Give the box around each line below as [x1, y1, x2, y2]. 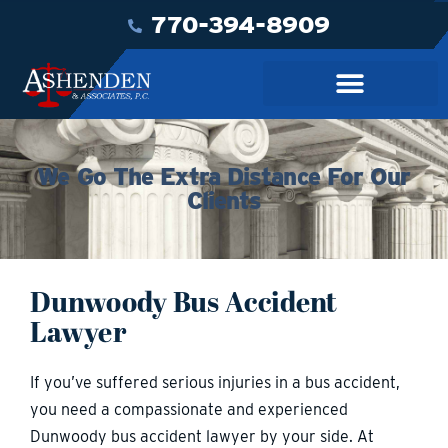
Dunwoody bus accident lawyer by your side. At [30, 426, 374, 446]
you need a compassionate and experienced [30, 399, 348, 419]
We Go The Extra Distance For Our [37, 161, 411, 191]
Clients [186, 185, 262, 215]
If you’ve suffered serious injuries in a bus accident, [30, 372, 400, 392]
